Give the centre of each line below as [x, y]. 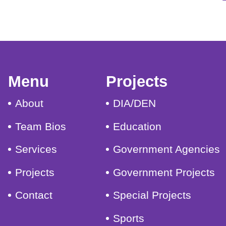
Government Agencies [167, 149]
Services [36, 149]
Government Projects [164, 172]
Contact [34, 195]
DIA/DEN [135, 103]
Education [137, 126]
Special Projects [152, 195]
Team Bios [41, 126]
